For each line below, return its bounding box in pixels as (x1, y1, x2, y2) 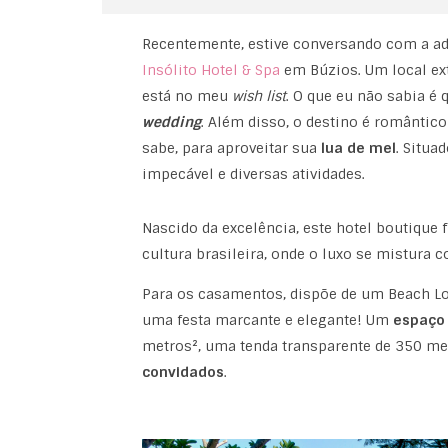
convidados (141, 363, 224, 382)
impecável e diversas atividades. (141, 165, 365, 184)
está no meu (141, 87, 232, 106)
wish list (231, 87, 286, 106)
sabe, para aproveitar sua (141, 139, 321, 158)
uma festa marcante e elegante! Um (141, 311, 393, 330)
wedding (141, 113, 201, 132)
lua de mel (320, 139, 396, 158)
